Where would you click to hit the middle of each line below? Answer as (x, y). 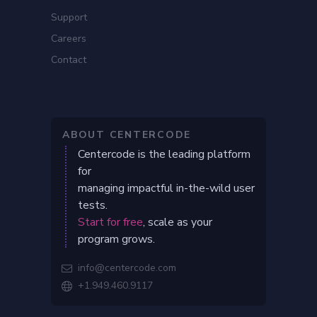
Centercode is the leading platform (164, 155)
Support (69, 18)
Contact (69, 60)
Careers (69, 39)
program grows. (116, 240)
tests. (93, 206)
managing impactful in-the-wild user (166, 189)
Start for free (110, 223)
